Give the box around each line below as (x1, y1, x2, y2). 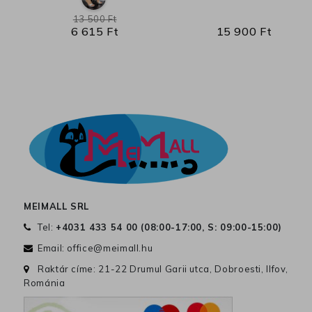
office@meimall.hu (67, 242, 153, 254)
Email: (38, 242, 68, 254)
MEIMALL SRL (24, 201, 90, 212)
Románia (24, 277, 65, 289)
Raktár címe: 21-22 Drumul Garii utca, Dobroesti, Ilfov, (38, 263, 288, 275)
